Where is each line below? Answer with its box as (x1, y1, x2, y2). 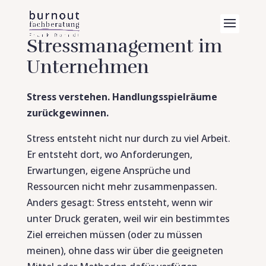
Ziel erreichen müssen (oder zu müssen (26, 228, 202, 241)
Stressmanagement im (26, 34, 222, 58)
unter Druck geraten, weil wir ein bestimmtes (26, 212, 230, 225)
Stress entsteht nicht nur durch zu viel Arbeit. (26, 132, 230, 145)
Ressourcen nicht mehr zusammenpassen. (26, 180, 217, 193)
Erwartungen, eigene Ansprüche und (26, 164, 191, 177)
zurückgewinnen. (26, 106, 109, 119)
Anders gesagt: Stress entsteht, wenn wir (26, 196, 213, 209)
